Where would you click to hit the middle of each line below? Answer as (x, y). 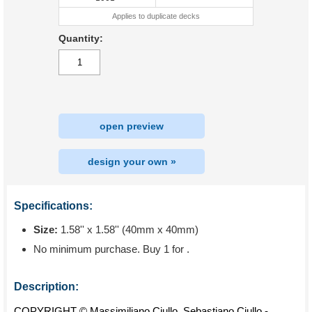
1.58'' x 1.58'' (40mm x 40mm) (128, 229)
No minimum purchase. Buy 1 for (110, 249)
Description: (46, 287)
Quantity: (81, 38)
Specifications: (53, 206)
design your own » (132, 162)
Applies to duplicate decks (156, 16)
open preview (132, 126)
